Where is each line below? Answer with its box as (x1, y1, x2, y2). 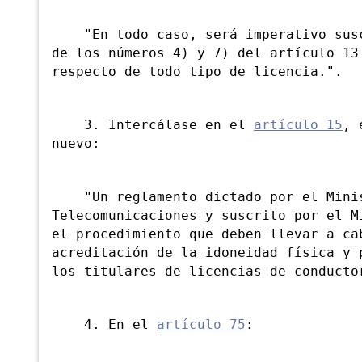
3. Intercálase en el (52, 118, 254, 133)
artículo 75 (157, 318, 246, 333)
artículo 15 (254, 118, 343, 133)
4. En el (52, 318, 157, 333)
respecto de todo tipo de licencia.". (52, 65, 343, 80)
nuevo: (52, 137, 100, 152)
